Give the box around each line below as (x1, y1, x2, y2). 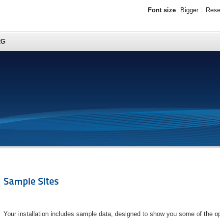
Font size (147, 6, 176, 14)
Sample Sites (3, 175, 59, 188)
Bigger (180, 6, 198, 14)
